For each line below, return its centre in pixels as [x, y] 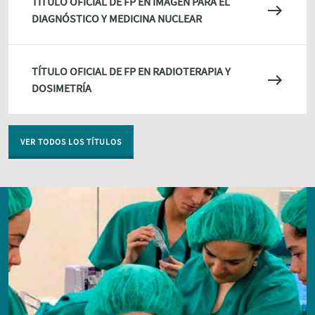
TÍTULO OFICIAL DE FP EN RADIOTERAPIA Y [131, 71]
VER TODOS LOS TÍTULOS [71, 141]
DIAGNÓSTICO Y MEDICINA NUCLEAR [117, 18]
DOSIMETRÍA [62, 88]
